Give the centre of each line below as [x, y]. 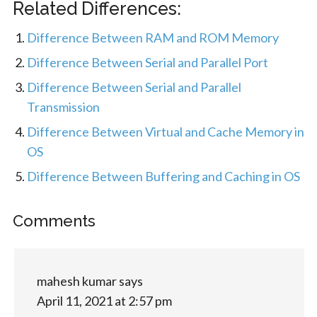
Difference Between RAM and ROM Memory [152, 37]
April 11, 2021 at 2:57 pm [104, 300]
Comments [54, 220]
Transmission [63, 106]
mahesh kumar [76, 281]
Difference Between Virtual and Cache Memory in [165, 131]
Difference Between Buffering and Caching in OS [163, 176]
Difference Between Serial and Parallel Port [147, 62]
